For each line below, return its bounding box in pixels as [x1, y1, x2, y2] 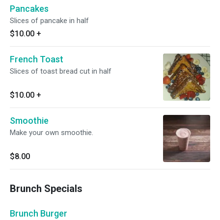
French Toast [10, 54, 63, 64]
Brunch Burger [10, 208, 67, 219]
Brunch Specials [10, 183, 82, 194]
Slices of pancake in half [10, 16, 89, 25]
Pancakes [10, 3, 49, 14]
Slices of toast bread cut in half [10, 67, 111, 76]
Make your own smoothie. [10, 128, 93, 137]
